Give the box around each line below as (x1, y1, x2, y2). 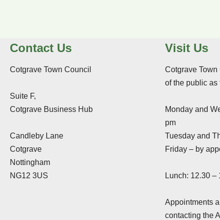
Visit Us (165, 41, 208, 55)
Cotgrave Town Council (10, 65, 91, 74)
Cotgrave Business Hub (10, 105, 93, 113)
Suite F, (10, 92, 36, 100)
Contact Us (10, 41, 72, 55)
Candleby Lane (10, 132, 63, 140)
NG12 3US (10, 171, 48, 180)
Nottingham (10, 158, 50, 166)
